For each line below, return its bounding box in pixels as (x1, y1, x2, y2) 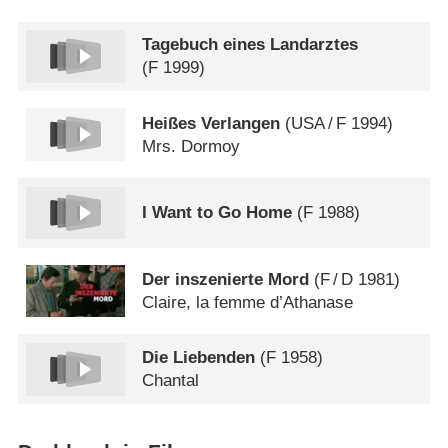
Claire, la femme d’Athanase (142, 293, 354, 313)
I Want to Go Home (142, 203, 293, 223)
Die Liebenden (142, 348, 256, 368)
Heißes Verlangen (142, 113, 281, 133)
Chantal (142, 371, 200, 391)
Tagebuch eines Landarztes (142, 35, 359, 55)
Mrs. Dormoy (142, 136, 241, 156)
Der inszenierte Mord (142, 270, 310, 290)
